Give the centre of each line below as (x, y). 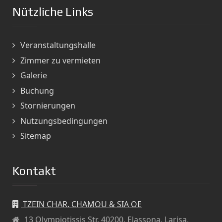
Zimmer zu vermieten (60, 60)
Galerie (34, 76)
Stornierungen (48, 106)
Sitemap (36, 136)
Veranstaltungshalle (58, 45)
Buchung (37, 90)
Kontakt (34, 171)
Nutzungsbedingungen (64, 121)
